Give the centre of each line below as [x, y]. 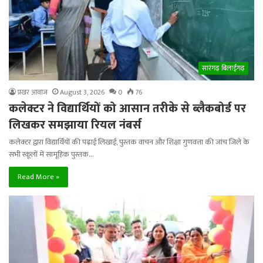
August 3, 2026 [82, 92]
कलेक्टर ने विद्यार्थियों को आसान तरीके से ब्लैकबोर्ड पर [127, 109]
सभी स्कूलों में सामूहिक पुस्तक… [51, 155]
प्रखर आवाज [33, 92]
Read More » [38, 177]
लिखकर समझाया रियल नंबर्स [75, 125]
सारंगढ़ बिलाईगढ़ [223, 68]
